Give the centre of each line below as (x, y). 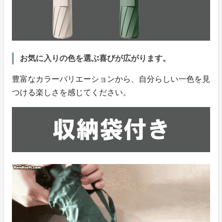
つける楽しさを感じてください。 (71, 93)
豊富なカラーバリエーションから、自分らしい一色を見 (111, 79)
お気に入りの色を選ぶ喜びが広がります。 (95, 58)
